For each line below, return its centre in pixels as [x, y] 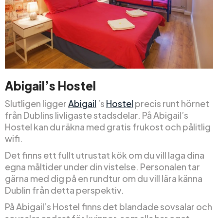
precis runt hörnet [171, 103]
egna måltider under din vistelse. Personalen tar [102, 166]
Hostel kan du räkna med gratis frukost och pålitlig [108, 127]
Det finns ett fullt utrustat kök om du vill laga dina [105, 155]
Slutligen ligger [36, 103]
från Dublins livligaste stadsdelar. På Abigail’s [97, 115]
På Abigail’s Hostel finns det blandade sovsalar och [109, 206]
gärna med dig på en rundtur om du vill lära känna [104, 178]
